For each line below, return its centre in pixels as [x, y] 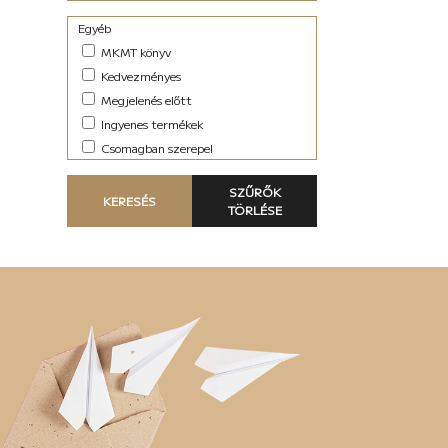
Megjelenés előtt [145, 100]
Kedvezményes [140, 76]
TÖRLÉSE [254, 210]
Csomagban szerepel [156, 148]
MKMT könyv [135, 52]
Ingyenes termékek [151, 124]
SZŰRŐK [254, 192]
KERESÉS [130, 201]
